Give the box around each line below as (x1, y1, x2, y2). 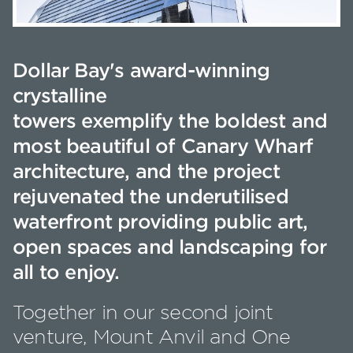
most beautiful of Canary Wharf (13, 134, 314, 158)
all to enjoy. (13, 260, 125, 284)
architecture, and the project (13, 159, 280, 183)
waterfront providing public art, (13, 210, 308, 233)
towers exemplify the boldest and (13, 109, 328, 132)
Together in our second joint (13, 301, 273, 324)
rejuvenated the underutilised (13, 184, 288, 208)
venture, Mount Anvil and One (13, 325, 291, 348)
